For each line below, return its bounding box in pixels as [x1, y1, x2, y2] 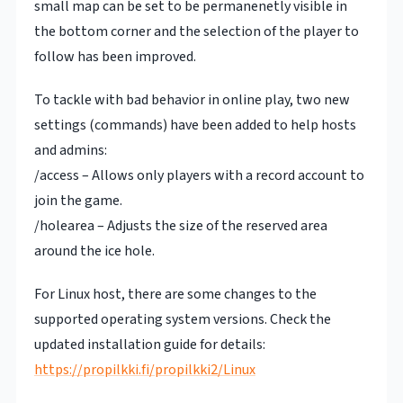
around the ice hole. [33, 241, 155, 262]
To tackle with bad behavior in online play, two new [33, 90, 350, 111]
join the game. [33, 191, 122, 211]
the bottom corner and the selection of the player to [33, 22, 359, 42]
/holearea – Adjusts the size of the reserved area [33, 216, 327, 237]
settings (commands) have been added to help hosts [33, 115, 356, 136]
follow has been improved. [33, 47, 196, 67]
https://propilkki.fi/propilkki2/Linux [33, 360, 255, 381]
